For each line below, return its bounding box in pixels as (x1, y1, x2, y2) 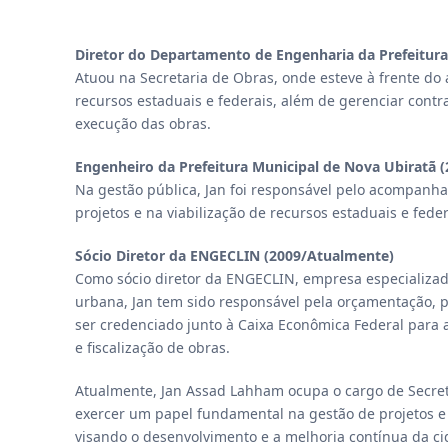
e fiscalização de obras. (75, 338, 230, 357)
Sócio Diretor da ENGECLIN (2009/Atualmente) (75, 246, 394, 265)
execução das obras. (75, 114, 211, 133)
